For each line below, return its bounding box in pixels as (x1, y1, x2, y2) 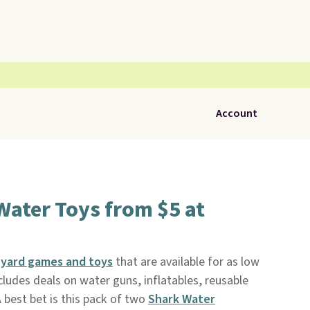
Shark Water (147, 291, 215, 308)
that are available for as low (112, 253, 259, 271)
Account (216, 106, 257, 121)
